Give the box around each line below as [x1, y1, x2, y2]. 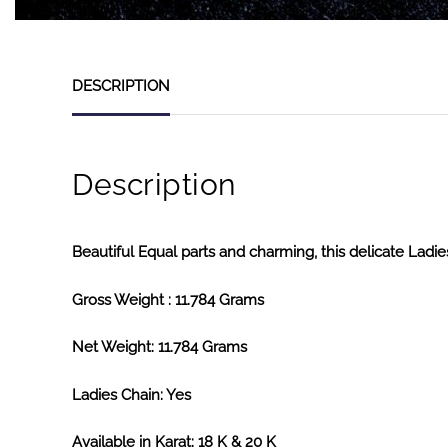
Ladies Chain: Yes [72, 385, 191, 404]
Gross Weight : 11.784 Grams [72, 290, 264, 309]
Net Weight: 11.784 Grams [72, 338, 247, 357]
